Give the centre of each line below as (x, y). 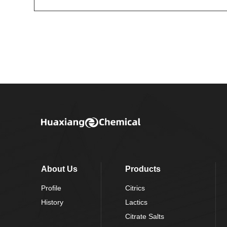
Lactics (137, 202)
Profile (51, 188)
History (52, 202)
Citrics (135, 188)
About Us (59, 169)
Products (143, 169)
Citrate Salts (145, 216)
